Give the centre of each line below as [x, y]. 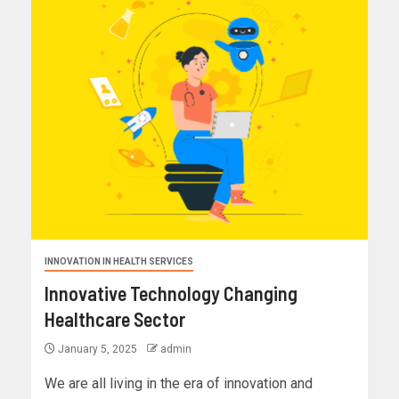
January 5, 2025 [98, 350]
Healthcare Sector [115, 319]
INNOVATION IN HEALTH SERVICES [119, 262]
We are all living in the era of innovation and [179, 384]
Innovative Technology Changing [171, 293]
